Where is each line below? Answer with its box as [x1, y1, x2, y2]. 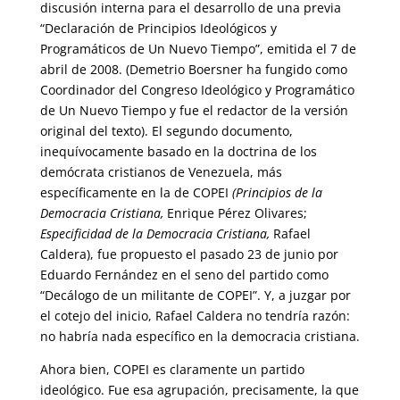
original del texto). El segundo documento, [39, 122, 293, 139]
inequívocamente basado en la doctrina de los [39, 143, 317, 160]
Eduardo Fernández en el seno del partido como [39, 266, 329, 283]
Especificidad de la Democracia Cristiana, [39, 225, 270, 242]
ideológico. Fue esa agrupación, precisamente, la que [39, 381, 359, 398]
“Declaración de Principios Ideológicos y [39, 20, 277, 37]
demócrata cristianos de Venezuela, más [39, 163, 282, 180]
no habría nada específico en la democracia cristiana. [39, 328, 360, 345]
